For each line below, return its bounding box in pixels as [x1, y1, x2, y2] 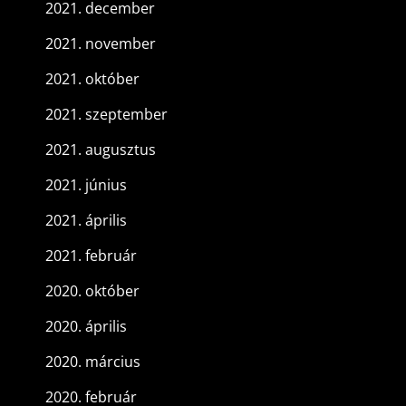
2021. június [45, 175, 127, 196]
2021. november [45, 34, 156, 54]
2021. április [45, 210, 127, 231]
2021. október [45, 69, 140, 90]
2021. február [45, 246, 137, 266]
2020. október [45, 281, 140, 302]
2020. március [45, 352, 140, 372]
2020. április [45, 316, 127, 337]
